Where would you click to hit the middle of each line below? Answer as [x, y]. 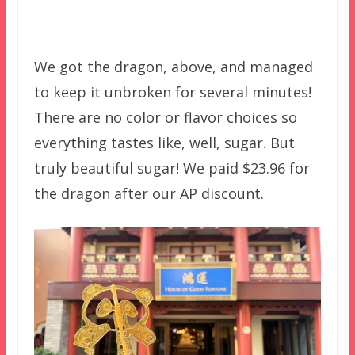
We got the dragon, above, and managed [173, 67]
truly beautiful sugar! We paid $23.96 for [172, 168]
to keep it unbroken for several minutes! [172, 92]
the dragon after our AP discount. [149, 194]
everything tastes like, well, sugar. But [164, 143]
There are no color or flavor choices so [165, 118]
